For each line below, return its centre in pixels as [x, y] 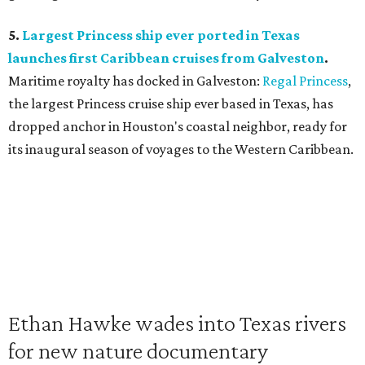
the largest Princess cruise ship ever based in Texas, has [171, 103]
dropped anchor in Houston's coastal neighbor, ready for [178, 126]
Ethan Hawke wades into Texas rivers [177, 323]
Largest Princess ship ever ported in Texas [161, 35]
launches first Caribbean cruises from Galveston [166, 58]
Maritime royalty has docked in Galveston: [135, 81]
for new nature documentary [138, 350]
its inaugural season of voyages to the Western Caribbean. [181, 149]
